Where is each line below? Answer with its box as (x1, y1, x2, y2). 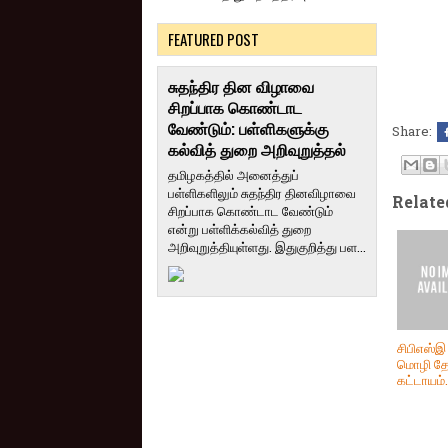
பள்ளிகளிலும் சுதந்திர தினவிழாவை (168, 183, 356, 202)
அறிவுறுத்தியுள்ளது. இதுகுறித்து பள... (168, 237, 366, 256)
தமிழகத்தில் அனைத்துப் (168, 165, 299, 184)
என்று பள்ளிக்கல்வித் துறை (168, 219, 311, 238)
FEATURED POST (168, 27, 259, 50)
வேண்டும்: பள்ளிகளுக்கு (168, 118, 329, 139)
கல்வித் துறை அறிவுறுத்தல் (168, 139, 346, 160)
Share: (392, 121, 435, 140)
